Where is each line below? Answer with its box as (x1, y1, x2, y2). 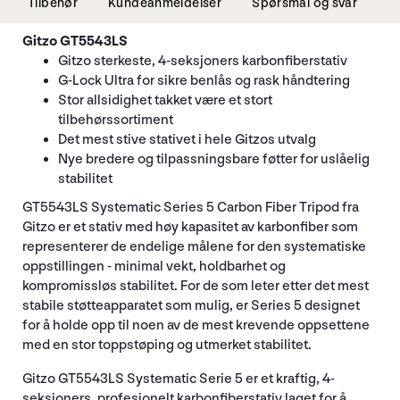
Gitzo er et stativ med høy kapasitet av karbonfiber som (22, 218, 358, 236)
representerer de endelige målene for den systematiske (22, 237, 366, 255)
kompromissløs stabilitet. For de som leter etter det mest (22, 277, 369, 295)
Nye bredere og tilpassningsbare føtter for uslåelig (58, 150, 370, 168)
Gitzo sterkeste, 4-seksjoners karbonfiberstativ (58, 52, 347, 70)
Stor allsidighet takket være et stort (58, 91, 272, 109)
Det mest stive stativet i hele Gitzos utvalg (58, 130, 316, 148)
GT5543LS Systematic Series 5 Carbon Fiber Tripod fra (22, 198, 359, 216)
